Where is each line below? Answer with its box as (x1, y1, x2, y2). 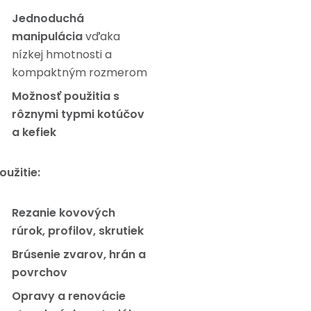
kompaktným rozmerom (12, 65, 147, 81)
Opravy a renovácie (12, 288, 126, 304)
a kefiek (12, 124, 56, 140)
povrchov (12, 264, 67, 280)
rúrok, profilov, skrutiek (12, 223, 144, 239)
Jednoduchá (12, 10, 84, 26)
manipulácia (12, 28, 83, 44)
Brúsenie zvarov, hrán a (12, 246, 146, 262)
